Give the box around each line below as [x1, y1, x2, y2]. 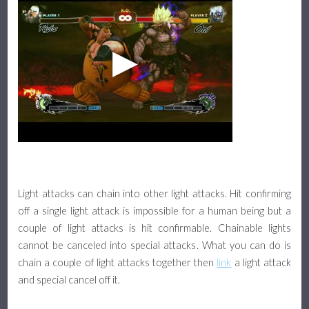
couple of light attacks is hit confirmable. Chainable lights [18, 222, 291, 235]
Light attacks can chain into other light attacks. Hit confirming [18, 188, 291, 200]
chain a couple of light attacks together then [18, 257, 217, 269]
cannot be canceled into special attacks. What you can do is [18, 239, 291, 252]
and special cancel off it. [18, 274, 121, 286]
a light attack [231, 257, 291, 269]
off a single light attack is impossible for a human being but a [18, 205, 291, 217]
